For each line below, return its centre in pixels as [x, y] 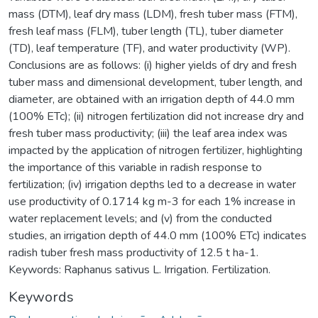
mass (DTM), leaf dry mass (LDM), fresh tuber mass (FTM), [153, 14]
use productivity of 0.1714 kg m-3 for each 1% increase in [152, 201]
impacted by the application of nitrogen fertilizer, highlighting [155, 150]
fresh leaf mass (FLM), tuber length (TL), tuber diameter [146, 31]
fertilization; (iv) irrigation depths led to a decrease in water [152, 184]
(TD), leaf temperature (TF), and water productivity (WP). [149, 48]
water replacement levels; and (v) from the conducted [140, 218]
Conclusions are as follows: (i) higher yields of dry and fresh [153, 65]
